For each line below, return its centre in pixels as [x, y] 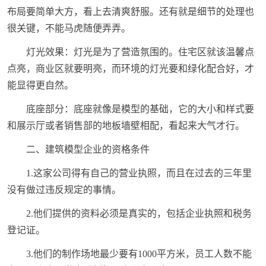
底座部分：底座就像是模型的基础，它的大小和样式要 [140, 109]
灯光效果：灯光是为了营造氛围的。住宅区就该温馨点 [140, 52]
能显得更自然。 [40, 85]
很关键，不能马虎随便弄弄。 [69, 28]
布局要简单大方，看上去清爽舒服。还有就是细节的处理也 [130, 12]
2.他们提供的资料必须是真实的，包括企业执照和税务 [139, 214]
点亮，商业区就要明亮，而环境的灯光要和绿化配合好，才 [130, 69]
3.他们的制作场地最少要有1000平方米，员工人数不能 [139, 254]
